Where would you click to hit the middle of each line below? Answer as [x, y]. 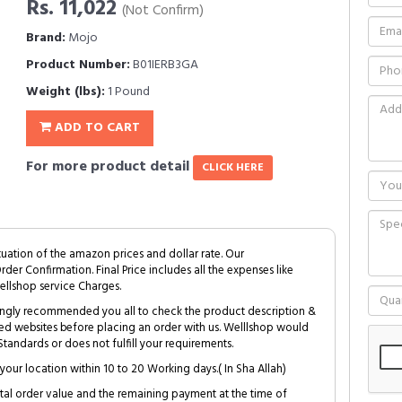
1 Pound [127, 92]
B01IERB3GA [164, 65]
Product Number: [78, 65]
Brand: [46, 38]
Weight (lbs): [66, 92]
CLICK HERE [233, 168]
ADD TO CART [96, 128]
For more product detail [109, 167]
